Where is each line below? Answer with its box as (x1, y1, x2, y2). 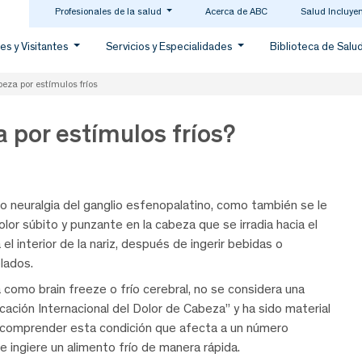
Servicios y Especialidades (106, 40, 235, 53)
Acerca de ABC (204, 6, 267, 17)
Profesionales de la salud (54, 6, 164, 17)
